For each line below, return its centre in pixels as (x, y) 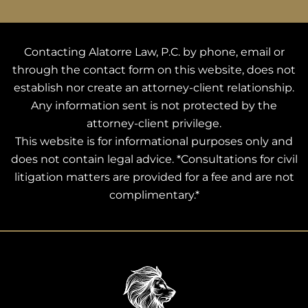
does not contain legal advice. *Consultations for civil (154, 159)
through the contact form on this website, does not (154, 69)
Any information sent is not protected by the (154, 105)
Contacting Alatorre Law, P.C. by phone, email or (154, 52)
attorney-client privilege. (154, 123)
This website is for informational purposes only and (154, 141)
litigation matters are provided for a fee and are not (154, 177)
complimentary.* (154, 195)
